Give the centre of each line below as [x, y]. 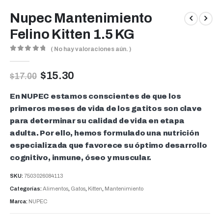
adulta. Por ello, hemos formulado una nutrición [105, 133]
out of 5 [34, 56]
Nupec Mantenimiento [81, 18]
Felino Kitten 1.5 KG [72, 35]
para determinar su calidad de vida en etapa [97, 121]
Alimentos [55, 189]
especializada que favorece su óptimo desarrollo [109, 145]
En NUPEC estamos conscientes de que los [96, 96]
